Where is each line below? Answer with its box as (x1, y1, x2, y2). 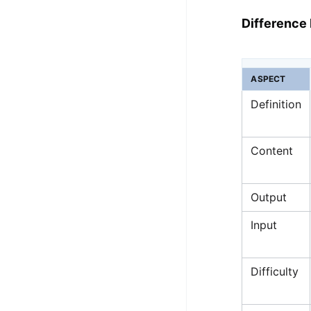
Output (251, 190, 287, 204)
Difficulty (251, 264, 299, 278)
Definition (251, 96, 302, 111)
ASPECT (251, 73, 286, 84)
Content (251, 143, 294, 158)
